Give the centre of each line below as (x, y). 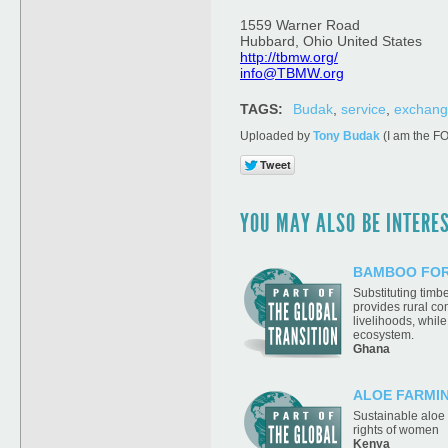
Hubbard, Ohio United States (331, 41)
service (363, 109)
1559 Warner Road (300, 25)
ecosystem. (383, 334)
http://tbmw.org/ (289, 57)
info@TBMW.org (292, 73)
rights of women (396, 429)
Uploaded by (276, 136)
